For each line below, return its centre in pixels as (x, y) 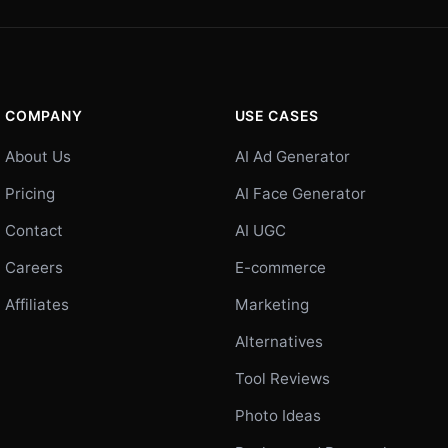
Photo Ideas (277, 415)
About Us (38, 156)
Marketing (271, 304)
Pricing (30, 193)
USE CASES (276, 115)
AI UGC (260, 230)
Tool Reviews (282, 378)
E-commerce (280, 267)
